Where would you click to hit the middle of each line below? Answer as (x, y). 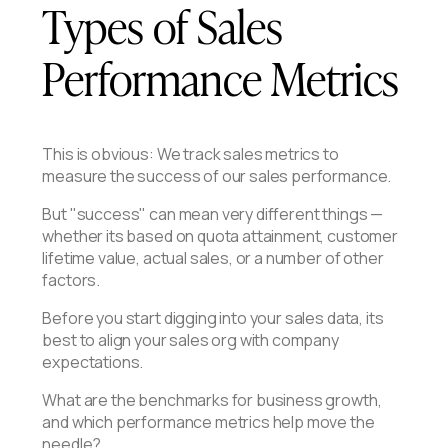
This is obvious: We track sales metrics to (190, 154)
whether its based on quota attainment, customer (220, 236)
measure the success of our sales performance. (217, 176)
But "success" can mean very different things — (213, 214)
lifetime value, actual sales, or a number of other (213, 258)
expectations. (93, 362)
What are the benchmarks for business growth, (212, 400)
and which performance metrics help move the (208, 422)
